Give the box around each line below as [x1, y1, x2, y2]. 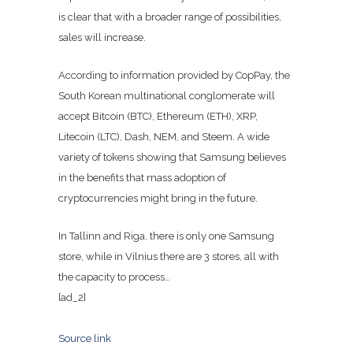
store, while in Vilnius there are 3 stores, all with [58, 251, 279, 262]
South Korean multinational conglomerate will [58, 90, 275, 102]
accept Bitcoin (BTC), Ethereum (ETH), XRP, [58, 110, 258, 122]
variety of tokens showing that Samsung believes [58, 151, 286, 163]
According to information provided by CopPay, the [58, 69, 290, 81]
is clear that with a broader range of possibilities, [58, 11, 281, 23]
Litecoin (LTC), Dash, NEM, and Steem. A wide [58, 131, 269, 143]
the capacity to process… [58, 271, 170, 283]
